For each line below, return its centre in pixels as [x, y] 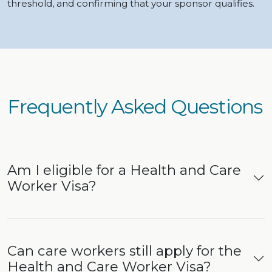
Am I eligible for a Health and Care [124, 170]
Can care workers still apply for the [124, 251]
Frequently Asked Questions [135, 107]
